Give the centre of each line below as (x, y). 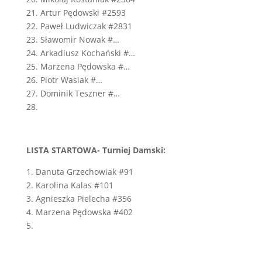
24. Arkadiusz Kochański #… (80, 53)
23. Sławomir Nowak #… (73, 39)
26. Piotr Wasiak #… (64, 80)
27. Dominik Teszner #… (73, 93)
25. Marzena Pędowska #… (78, 66)
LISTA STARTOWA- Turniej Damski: (96, 150)
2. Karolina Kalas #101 (70, 185)
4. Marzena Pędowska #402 (79, 212)
